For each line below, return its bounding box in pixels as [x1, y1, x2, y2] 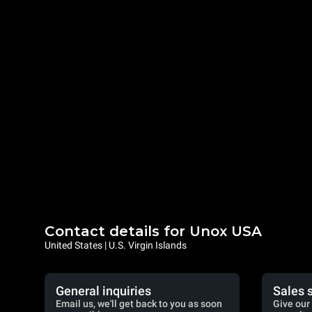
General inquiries [56, 283, 151, 298]
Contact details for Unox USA [45, 223, 262, 240]
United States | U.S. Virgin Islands [45, 240, 187, 251]
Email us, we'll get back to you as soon [56, 298, 222, 309]
